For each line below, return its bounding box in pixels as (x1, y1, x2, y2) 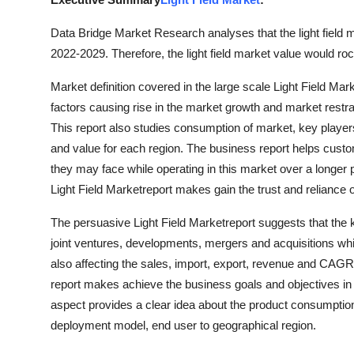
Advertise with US (12, 88, 120, 104)
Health (12, 11, 51, 27)
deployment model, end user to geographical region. (51, 318, 316, 332)
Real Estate (12, 282, 79, 298)
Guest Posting (12, 50, 96, 66)
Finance (12, 205, 58, 220)
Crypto (12, 127, 54, 143)
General (12, 321, 58, 337)
